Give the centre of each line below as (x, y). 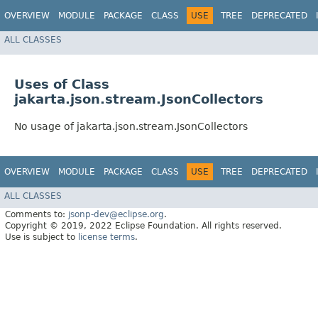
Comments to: (37, 214)
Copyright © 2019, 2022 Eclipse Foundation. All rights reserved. (143, 225)
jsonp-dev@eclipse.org (116, 214)
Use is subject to (42, 237)
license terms (106, 237)
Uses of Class (62, 84)
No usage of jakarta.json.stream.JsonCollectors (131, 127)
